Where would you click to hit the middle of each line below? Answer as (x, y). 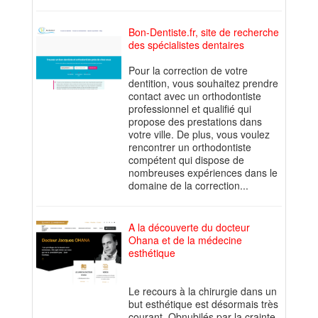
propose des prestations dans (195, 122)
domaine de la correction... (188, 186)
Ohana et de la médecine (185, 240)
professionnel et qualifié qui (190, 109)
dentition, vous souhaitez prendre (203, 83)
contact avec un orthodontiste (195, 96)
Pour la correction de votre (188, 71)
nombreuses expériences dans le (203, 173)
